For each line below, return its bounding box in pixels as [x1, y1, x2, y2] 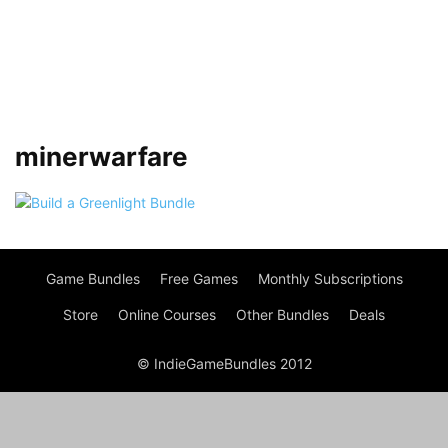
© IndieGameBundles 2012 [136, 355, 312, 372]
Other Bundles [236, 306, 329, 323]
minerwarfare [15, 141, 188, 172]
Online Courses [118, 306, 216, 323]
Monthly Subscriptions [257, 270, 403, 287]
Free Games [159, 270, 238, 287]
